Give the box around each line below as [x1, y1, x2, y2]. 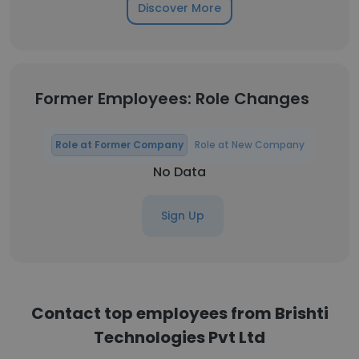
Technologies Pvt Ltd [94, 326, 265, 349]
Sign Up [161, 208, 204, 224]
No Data [153, 163, 206, 181]
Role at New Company [194, 138, 305, 151]
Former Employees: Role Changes [35, 87, 309, 110]
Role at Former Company [54, 138, 184, 151]
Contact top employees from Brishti [30, 302, 329, 325]
